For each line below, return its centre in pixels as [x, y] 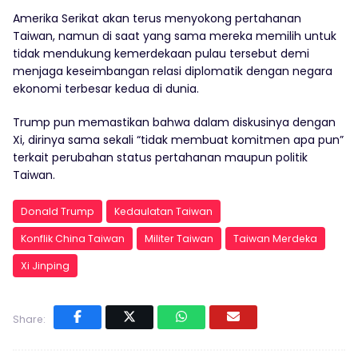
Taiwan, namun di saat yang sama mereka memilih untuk [175, 36]
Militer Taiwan [179, 239]
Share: [29, 320]
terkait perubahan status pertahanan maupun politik [160, 158]
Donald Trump [58, 212]
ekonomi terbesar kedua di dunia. [106, 89]
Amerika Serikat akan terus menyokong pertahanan [157, 19]
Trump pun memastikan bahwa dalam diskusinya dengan [174, 123]
